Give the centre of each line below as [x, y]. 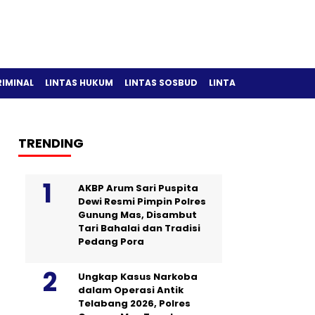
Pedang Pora [111, 242]
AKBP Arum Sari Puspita [138, 188]
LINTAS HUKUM [79, 83]
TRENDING [51, 143]
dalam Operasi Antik [131, 290]
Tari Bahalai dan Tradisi [139, 228]
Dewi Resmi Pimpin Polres [142, 201]
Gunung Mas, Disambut [137, 215]
